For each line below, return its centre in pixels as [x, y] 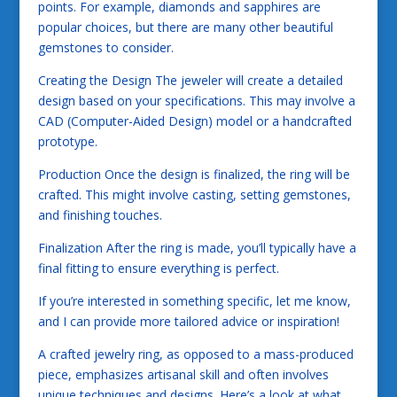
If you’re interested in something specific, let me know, [194, 300]
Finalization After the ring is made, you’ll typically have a [197, 247]
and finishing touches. [100, 214]
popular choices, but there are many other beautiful [185, 27]
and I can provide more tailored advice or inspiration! [188, 321]
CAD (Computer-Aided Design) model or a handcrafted [195, 121]
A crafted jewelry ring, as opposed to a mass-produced [195, 354]
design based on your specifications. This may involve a [196, 100]
